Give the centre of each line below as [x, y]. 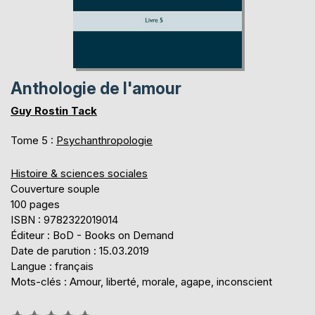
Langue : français [52, 266]
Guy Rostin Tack [54, 110]
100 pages [35, 204]
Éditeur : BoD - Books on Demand [92, 235]
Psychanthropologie [104, 140]
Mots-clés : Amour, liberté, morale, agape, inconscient [141, 281]
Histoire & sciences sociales [79, 173]
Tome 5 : [33, 140]
